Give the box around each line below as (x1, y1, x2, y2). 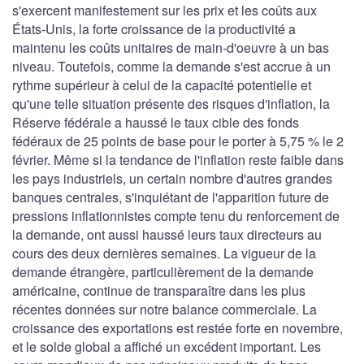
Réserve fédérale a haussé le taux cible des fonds (12, 112, 299, 132)
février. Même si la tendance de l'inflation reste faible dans (12, 149, 344, 169)
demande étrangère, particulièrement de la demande (12, 262, 314, 281)
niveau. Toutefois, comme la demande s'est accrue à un (12, 56, 331, 76)
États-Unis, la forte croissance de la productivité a (12, 19, 296, 38)
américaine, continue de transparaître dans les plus (12, 280, 305, 300)
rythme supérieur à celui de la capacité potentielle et (12, 75, 311, 94)
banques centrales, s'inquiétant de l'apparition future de (12, 187, 329, 206)
